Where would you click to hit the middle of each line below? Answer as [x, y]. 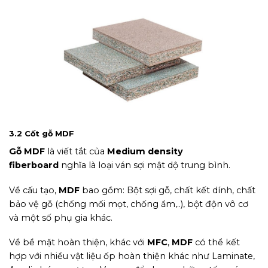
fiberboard [35, 165]
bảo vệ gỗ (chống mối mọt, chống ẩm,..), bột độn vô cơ [129, 204]
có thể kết [216, 243]
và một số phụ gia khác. [61, 217]
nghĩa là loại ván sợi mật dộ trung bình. [146, 165]
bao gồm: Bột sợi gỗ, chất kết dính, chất [167, 190]
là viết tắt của [76, 151]
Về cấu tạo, [34, 190]
